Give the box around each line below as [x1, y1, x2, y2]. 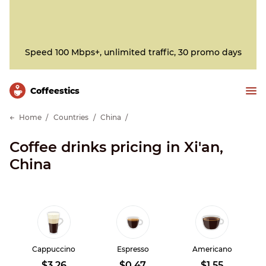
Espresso [116, 245, 149, 254]
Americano [192, 245, 232, 254]
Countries [53, 113, 88, 122]
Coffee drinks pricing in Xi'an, [9, 138, 223, 156]
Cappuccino [32, 245, 76, 254]
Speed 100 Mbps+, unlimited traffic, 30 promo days [24, 47, 242, 58]
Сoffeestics [30, 85, 80, 96]
